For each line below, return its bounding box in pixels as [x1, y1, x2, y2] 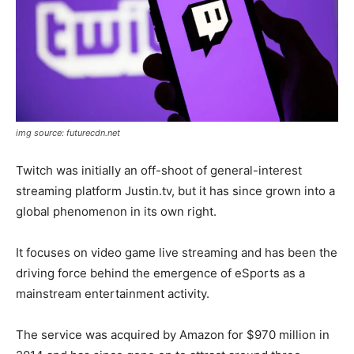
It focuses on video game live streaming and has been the [16, 244, 337, 260]
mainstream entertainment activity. [16, 285, 209, 301]
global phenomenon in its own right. [16, 203, 217, 219]
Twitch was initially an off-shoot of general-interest [16, 162, 302, 178]
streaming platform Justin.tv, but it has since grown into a [16, 183, 335, 198]
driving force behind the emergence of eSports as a [16, 265, 305, 281]
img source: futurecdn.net [16, 126, 120, 138]
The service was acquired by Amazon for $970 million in [16, 326, 330, 342]
